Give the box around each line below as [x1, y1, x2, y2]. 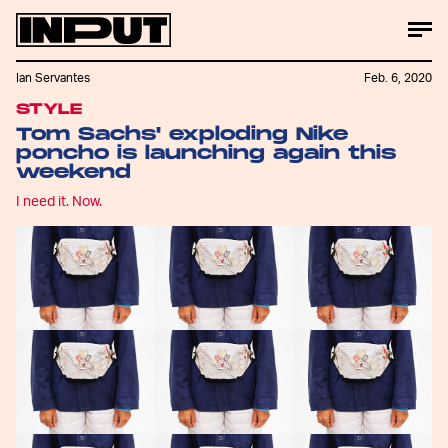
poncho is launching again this [16, 143, 396, 164]
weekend [16, 162, 131, 183]
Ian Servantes [16, 70, 90, 86]
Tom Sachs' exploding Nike [16, 124, 348, 145]
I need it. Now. [16, 191, 102, 209]
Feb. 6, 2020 [364, 70, 432, 86]
